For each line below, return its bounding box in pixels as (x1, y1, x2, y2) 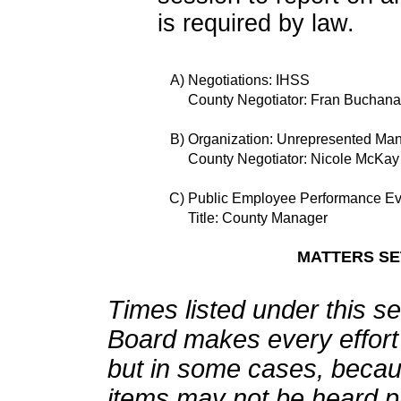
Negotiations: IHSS (187, 73, 310, 88)
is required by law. (157, 10, 354, 37)
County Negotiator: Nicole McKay (187, 151, 399, 166)
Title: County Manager (187, 210, 328, 226)
